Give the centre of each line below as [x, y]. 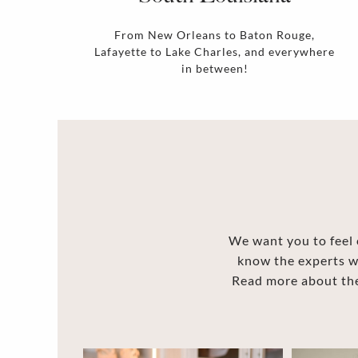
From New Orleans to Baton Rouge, [215, 34]
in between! [215, 68]
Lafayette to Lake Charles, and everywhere [215, 51]
